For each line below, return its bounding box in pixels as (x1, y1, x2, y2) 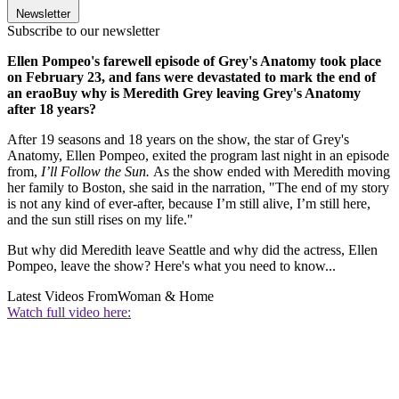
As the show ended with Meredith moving (153, 164, 390, 180)
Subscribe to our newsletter (7, 23, 159, 39)
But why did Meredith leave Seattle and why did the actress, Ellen (7, 242, 378, 258)
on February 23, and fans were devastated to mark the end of (7, 69, 376, 85)
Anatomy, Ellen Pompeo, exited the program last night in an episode (7, 148, 389, 164)
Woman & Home (118, 289, 214, 305)
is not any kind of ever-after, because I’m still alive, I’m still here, (7, 196, 370, 212)
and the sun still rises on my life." (7, 212, 193, 228)
